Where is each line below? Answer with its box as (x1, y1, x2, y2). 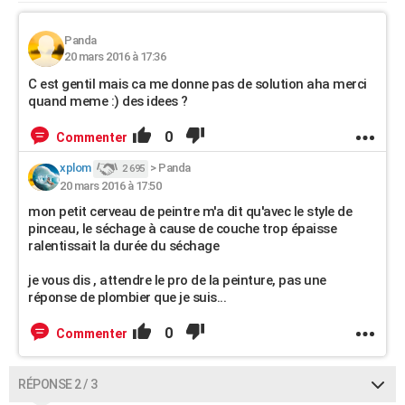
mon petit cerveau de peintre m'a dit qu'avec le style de (28, 203, 352, 220)
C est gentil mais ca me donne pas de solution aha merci (28, 76, 367, 92)
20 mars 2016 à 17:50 (60, 179, 161, 193)
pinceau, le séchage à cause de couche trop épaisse (28, 221, 336, 237)
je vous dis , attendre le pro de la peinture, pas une (28, 272, 326, 288)
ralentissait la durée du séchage (28, 238, 219, 254)
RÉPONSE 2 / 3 (18, 377, 98, 391)
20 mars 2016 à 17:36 (64, 50, 165, 63)
